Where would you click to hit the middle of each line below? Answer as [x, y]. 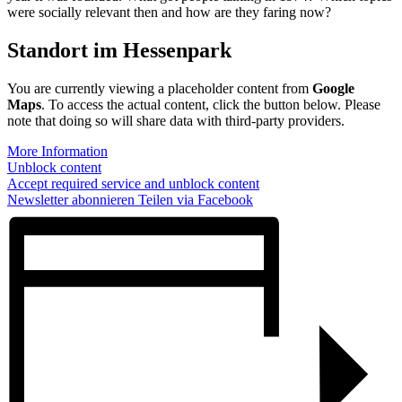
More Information [57, 152]
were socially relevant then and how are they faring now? [169, 13]
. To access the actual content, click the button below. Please [211, 105]
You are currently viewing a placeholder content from [160, 89]
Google [333, 89]
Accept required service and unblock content [133, 184]
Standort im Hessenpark [119, 51]
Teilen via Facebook [194, 200]
